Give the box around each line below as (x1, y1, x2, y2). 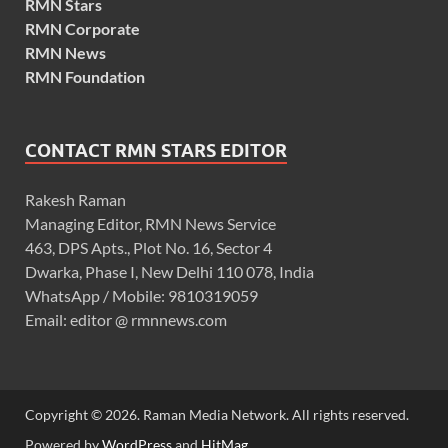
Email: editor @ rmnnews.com (25, 310, 227, 330)
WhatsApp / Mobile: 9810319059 (25, 286, 258, 306)
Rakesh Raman (25, 190, 126, 210)
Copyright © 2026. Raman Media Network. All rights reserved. (25, 406, 409, 424)
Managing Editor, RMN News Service (25, 214, 276, 234)
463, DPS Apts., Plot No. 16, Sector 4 (25, 238, 272, 258)
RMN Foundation (25, 67, 145, 87)
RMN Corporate (25, 19, 140, 39)
